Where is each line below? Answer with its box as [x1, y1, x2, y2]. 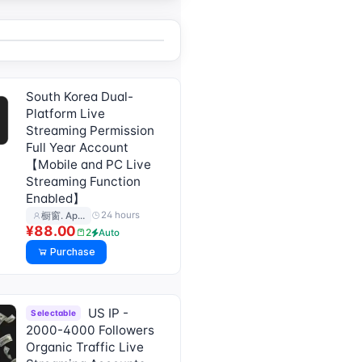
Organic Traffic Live [26, 339, 145, 356]
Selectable [31, 308, 77, 318]
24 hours [101, 209, 141, 221]
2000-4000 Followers [26, 322, 155, 339]
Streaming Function [26, 173, 141, 189]
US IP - [88, 305, 129, 322]
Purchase [48, 246, 96, 259]
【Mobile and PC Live [26, 156, 152, 172]
